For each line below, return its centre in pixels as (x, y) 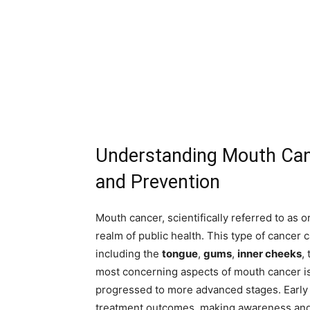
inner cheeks (270, 254)
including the (129, 254)
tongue (180, 254)
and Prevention (158, 182)
